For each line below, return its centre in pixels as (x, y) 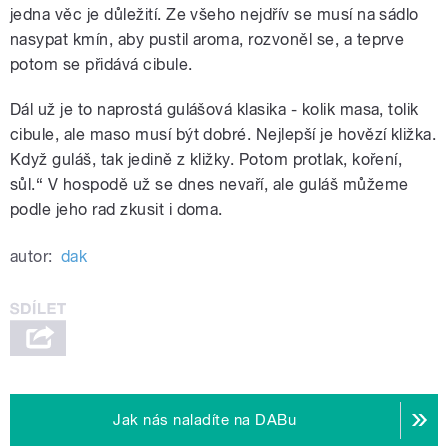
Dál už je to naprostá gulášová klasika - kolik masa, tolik (214, 110)
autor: (31, 257)
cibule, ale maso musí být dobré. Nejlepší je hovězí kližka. (223, 135)
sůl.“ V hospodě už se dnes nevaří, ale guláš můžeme (209, 185)
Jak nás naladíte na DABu (205, 420)
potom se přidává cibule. (101, 65)
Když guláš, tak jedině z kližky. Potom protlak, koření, (206, 160)
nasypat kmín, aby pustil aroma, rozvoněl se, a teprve (207, 40)
